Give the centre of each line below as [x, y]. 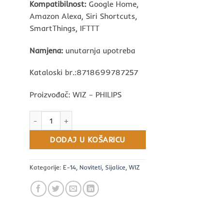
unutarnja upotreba [99, 50]
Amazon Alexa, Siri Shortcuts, [83, 16]
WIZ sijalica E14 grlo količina [76, 116]
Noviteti [91, 167]
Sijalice [115, 167]
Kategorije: [46, 167]
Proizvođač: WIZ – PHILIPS [76, 95]
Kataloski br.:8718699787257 [84, 72]
